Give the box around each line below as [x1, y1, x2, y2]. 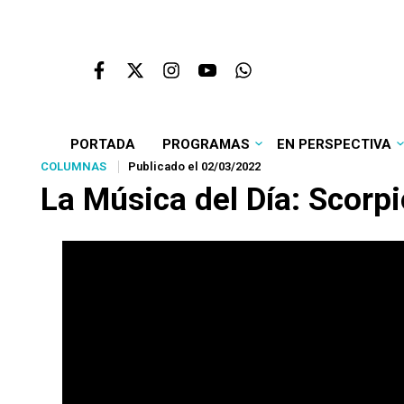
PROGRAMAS [161, 136, 250, 152]
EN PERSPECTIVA [276, 136, 391, 152]
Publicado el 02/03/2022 [128, 160, 261, 173]
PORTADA [69, 136, 135, 152]
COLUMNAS [41, 160, 106, 173]
